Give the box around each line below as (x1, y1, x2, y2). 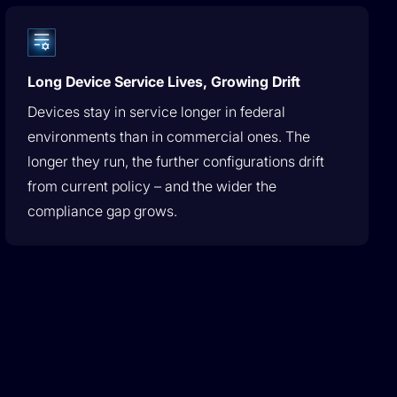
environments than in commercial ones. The (27, 128, 311, 145)
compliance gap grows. (27, 202, 178, 220)
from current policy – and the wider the (27, 177, 277, 195)
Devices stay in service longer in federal (27, 103, 286, 121)
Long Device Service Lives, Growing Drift (27, 73, 301, 90)
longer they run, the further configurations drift (27, 152, 325, 170)
